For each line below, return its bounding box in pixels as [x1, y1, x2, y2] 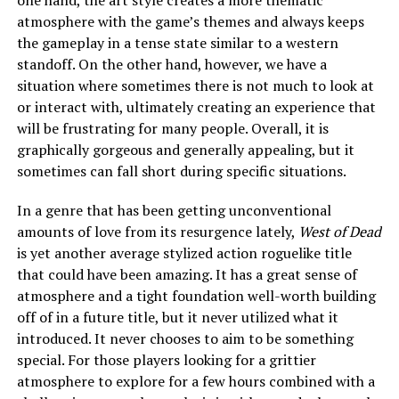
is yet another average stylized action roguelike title [16, 242, 352, 263]
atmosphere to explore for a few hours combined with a [16, 370, 375, 391]
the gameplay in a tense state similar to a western [16, 32, 338, 53]
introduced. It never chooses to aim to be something [16, 328, 354, 348]
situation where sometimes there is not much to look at [16, 75, 374, 95]
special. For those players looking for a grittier [16, 349, 316, 370]
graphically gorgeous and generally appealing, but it [16, 139, 354, 159]
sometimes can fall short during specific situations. [16, 160, 346, 181]
